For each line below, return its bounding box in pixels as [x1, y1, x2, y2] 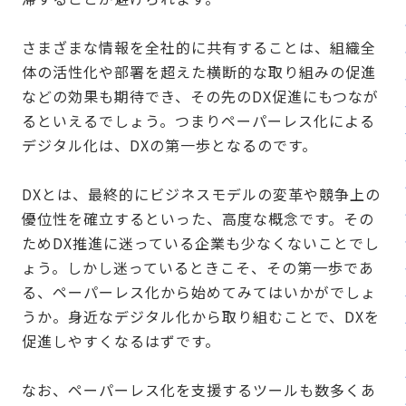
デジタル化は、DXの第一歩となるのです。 [22, 134, 317, 157]
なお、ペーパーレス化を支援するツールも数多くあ [22, 379, 376, 401]
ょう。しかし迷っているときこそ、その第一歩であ [22, 256, 374, 279]
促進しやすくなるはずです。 [22, 330, 220, 353]
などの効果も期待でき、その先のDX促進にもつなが [22, 85, 379, 108]
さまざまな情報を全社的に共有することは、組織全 [22, 36, 376, 59]
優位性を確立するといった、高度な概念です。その [22, 208, 374, 230]
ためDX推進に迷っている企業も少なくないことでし [22, 232, 380, 255]
